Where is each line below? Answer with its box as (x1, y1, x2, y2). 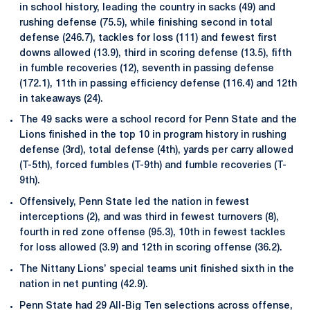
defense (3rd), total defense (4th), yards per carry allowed (19, 146, 293, 156)
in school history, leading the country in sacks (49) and (19, 3, 275, 12)
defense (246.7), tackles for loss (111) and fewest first (19, 33, 277, 43)
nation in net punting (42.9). (19, 280, 148, 289)
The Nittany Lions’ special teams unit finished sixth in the (19, 264, 294, 274)
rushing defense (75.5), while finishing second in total (19, 18, 273, 28)
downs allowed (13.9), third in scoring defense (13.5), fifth (19, 48, 291, 58)
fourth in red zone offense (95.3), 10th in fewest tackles (19, 228, 285, 237)
